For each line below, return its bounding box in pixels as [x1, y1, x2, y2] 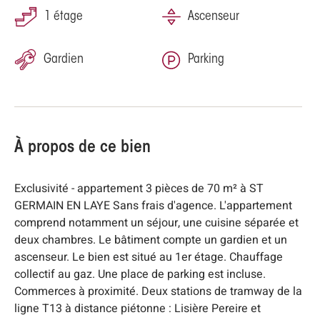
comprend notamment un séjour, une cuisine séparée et [14, 214, 299, 232]
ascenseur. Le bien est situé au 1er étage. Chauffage [14, 249, 283, 266]
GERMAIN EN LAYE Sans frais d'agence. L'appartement [14, 197, 292, 215]
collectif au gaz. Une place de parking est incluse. [14, 266, 266, 284]
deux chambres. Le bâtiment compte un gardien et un [14, 231, 287, 249]
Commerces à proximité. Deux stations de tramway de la [14, 283, 302, 301]
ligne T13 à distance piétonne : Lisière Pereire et [14, 300, 261, 318]
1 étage [44, 10, 83, 24]
